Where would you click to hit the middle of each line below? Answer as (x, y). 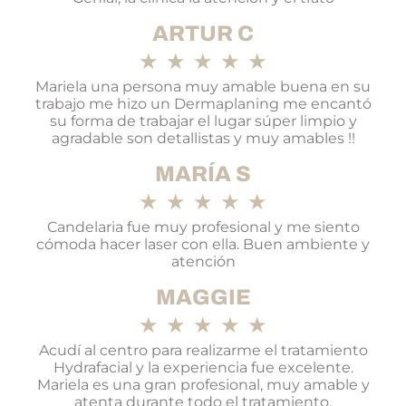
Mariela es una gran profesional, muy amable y (203, 385)
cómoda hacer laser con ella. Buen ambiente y (203, 245)
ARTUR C (203, 34)
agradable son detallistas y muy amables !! (203, 139)
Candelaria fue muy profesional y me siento (203, 227)
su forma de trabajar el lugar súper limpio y (203, 121)
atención (203, 262)
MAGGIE (203, 298)
